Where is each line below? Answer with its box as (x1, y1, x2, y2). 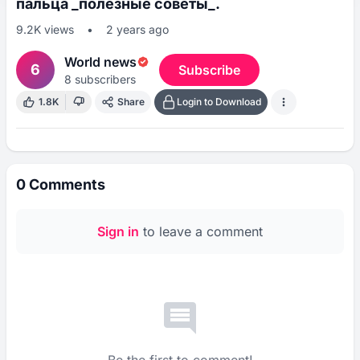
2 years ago (106, 22, 169, 36)
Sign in (97, 223, 139, 239)
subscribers (72, 72, 136, 86)
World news (64, 54, 137, 70)
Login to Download (177, 96, 261, 108)
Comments (26, 176, 105, 193)
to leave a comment (139, 223, 263, 239)
